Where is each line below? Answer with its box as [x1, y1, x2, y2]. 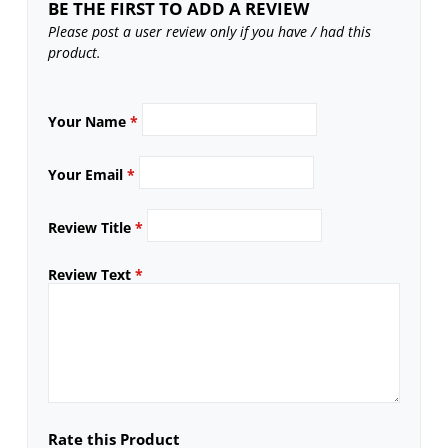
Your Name [48, 112, 131, 132]
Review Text [48, 265, 136, 285]
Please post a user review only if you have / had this [48, 22, 372, 42]
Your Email [48, 165, 128, 185]
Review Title [48, 218, 136, 238]
